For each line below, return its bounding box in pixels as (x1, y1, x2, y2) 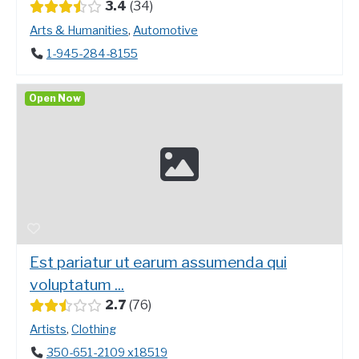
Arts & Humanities (30, 22, 128, 38)
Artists (30, 321, 67, 337)
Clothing (71, 321, 116, 337)
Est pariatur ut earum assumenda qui (30, 252, 287, 272)
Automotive (133, 22, 198, 38)
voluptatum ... (30, 274, 124, 294)
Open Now (28, 91, 81, 104)
